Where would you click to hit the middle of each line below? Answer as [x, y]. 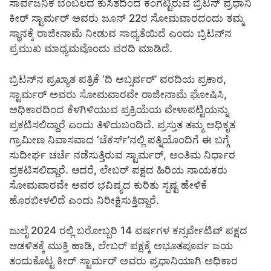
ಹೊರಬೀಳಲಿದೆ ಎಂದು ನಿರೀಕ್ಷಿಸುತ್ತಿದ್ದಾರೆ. [84, 200]
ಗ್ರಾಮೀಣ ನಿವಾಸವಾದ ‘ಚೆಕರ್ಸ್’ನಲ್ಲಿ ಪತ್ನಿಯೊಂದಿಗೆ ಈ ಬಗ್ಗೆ [119, 139]
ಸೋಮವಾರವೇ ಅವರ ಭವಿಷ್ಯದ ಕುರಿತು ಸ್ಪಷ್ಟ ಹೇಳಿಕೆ [108, 185]
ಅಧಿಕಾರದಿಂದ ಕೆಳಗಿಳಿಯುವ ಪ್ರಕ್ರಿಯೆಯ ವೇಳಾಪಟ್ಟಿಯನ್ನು [119, 109]
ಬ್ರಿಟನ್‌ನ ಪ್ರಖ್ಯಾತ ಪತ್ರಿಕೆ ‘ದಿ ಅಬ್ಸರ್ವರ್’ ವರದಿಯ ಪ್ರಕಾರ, [118, 79]
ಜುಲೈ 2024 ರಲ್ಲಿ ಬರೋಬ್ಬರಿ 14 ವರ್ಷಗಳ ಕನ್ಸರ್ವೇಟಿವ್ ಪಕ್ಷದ [128, 231]
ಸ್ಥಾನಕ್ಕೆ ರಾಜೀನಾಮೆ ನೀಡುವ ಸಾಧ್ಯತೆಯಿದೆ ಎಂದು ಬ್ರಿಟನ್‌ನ [120, 34]
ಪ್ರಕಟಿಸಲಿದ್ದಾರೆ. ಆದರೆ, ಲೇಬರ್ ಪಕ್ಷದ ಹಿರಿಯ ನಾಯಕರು [118, 170]
